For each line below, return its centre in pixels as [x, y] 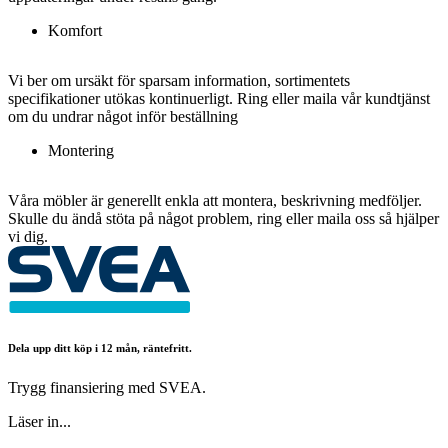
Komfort [75, 30]
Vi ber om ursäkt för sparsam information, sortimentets [179, 80]
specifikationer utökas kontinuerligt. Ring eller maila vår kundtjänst [219, 98]
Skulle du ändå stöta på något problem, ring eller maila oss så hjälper [223, 218]
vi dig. [28, 236]
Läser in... [39, 421]
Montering [81, 150]
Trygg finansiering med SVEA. [107, 387]
